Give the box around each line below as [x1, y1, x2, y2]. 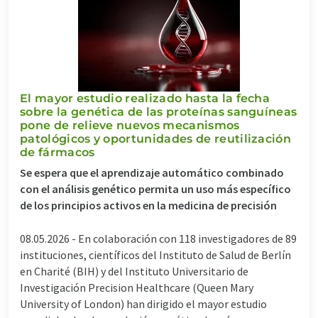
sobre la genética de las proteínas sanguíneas [20, 104, 297, 119]
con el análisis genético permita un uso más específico [20, 181, 291, 196]
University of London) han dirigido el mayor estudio [20, 296, 267, 311]
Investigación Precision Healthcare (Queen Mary [20, 280, 253, 295]
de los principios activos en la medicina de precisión [20, 197, 277, 212]
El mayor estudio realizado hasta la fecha [20, 91, 270, 105]
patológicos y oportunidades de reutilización [20, 131, 292, 146]
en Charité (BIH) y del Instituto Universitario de [20, 263, 248, 278]
